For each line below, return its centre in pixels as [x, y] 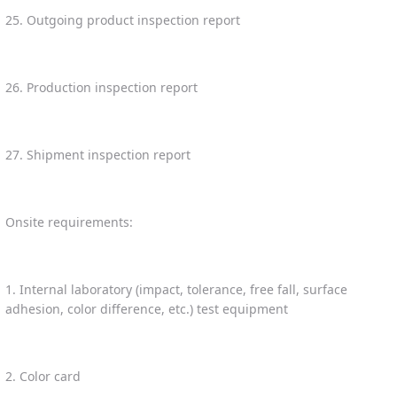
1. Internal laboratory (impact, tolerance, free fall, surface [176, 289]
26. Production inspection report [101, 87]
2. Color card [43, 376]
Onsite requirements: [69, 222]
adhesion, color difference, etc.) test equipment [147, 308]
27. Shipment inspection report [98, 154]
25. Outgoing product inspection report [123, 19]
